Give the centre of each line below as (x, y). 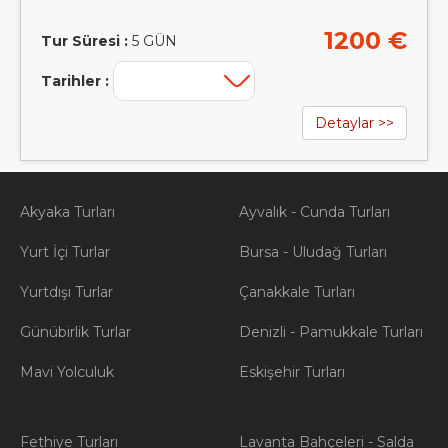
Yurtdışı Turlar (66, 292)
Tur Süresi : (84, 41)
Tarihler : (75, 81)
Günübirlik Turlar (75, 332)
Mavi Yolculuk (67, 372)
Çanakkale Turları (297, 292)
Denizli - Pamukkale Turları (331, 332)
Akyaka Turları (67, 212)
